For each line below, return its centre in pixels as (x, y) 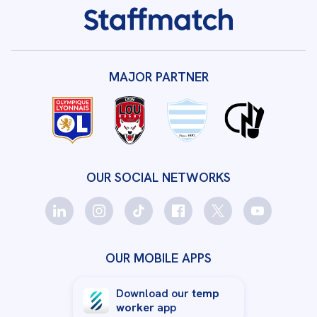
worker (135, 307)
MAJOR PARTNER (158, 77)
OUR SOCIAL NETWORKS (158, 177)
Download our (154, 293)
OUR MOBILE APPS (158, 258)
